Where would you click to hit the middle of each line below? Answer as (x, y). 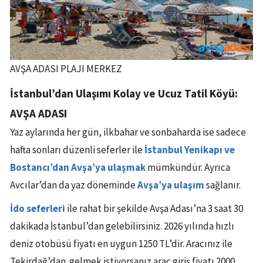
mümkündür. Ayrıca (188, 168)
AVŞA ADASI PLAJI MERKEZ (66, 69)
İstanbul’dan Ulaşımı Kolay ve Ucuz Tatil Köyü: (124, 94)
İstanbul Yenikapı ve (190, 150)
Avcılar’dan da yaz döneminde (74, 185)
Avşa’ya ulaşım (171, 185)
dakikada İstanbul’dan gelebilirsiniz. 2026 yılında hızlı (122, 226)
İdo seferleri (38, 209)
